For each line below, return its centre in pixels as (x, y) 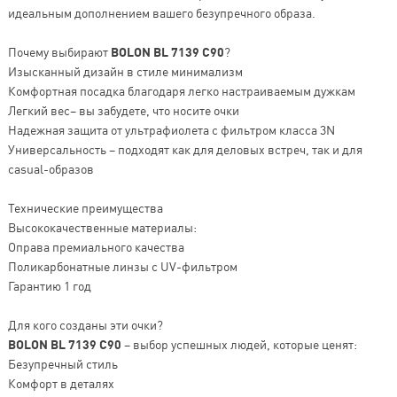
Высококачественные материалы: (102, 227)
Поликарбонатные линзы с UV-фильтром (122, 266)
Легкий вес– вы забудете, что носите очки (123, 110)
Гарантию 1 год (49, 285)
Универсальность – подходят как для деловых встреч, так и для (185, 149)
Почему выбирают (59, 51)
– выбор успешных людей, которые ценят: (239, 344)
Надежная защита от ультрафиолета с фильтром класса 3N (171, 129)
